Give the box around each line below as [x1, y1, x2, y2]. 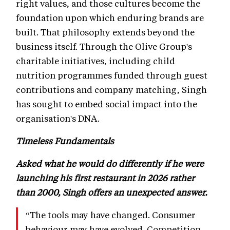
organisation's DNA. [16, 112, 100, 124]
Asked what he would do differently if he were [16, 158, 204, 169]
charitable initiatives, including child [16, 55, 175, 67]
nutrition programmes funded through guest [16, 69, 207, 81]
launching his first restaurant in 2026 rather [16, 172, 195, 184]
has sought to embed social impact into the [16, 98, 197, 110]
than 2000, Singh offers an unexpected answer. [16, 186, 207, 198]
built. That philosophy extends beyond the [16, 26, 195, 38]
